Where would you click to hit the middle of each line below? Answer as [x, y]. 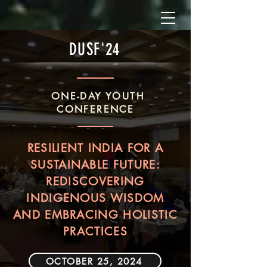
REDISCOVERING [95, 181]
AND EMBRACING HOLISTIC [95, 215]
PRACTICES [95, 232]
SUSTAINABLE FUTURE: [95, 165]
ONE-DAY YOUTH [98, 96]
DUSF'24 [95, 49]
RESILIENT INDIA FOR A [95, 148]
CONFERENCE [98, 109]
